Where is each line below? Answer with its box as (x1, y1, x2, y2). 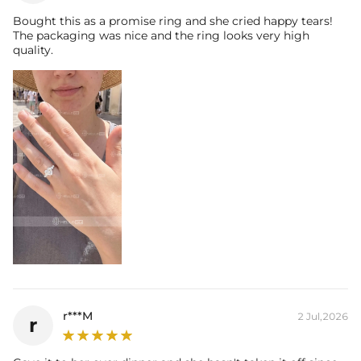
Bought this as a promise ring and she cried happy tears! (13, 13, 333, 28)
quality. (13, 42, 53, 57)
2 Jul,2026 (297, 309, 348, 322)
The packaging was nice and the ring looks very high (13, 27, 309, 43)
